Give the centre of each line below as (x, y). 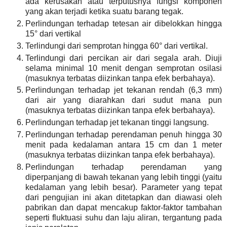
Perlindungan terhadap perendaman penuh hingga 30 (124, 135)
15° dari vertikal (53, 33)
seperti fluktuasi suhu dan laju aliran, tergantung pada (124, 218)
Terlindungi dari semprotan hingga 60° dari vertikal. (117, 46)
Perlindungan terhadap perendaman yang (124, 167)
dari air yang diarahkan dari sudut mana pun (124, 100)
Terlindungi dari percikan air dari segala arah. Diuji (124, 58)
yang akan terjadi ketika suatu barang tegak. (104, 11)
